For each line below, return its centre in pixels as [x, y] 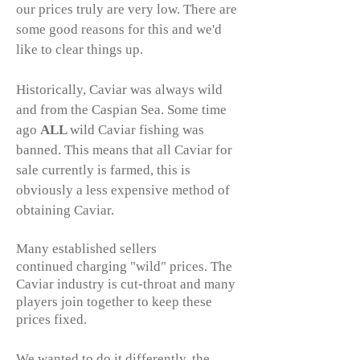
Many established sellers [86, 249]
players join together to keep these [114, 302]
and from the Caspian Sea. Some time [121, 110]
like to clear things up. [81, 50]
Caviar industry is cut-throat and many [126, 284]
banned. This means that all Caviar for [124, 150]
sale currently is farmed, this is [103, 170]
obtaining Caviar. [67, 211]
